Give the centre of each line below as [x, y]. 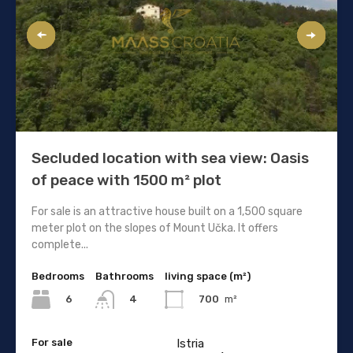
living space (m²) [208, 276]
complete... [60, 244]
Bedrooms [58, 276]
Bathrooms [124, 276]
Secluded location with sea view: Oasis [170, 158]
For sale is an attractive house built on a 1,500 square [167, 211]
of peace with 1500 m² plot [126, 180]
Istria [190, 344]
